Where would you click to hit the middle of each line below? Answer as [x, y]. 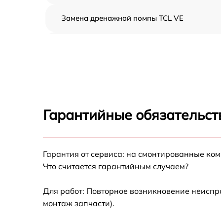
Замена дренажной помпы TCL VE [122, 18]
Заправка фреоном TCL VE [109, 73]
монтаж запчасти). [79, 203]
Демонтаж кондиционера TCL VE [120, 46]
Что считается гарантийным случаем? [116, 166]
